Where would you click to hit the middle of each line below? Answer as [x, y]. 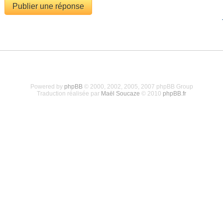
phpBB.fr [174, 93]
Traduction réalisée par [69, 93]
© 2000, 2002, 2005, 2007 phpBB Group [138, 86]
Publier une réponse [48, 6]
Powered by [47, 86]
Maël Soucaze [120, 93]
